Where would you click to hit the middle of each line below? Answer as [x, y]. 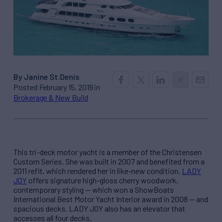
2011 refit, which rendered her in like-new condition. [98, 171]
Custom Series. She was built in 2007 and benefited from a [109, 162]
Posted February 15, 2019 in [57, 87]
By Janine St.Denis [46, 77]
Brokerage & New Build [51, 98]
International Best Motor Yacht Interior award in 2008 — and [111, 199]
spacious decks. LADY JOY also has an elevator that [99, 209]
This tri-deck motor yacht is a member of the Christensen [108, 152]
